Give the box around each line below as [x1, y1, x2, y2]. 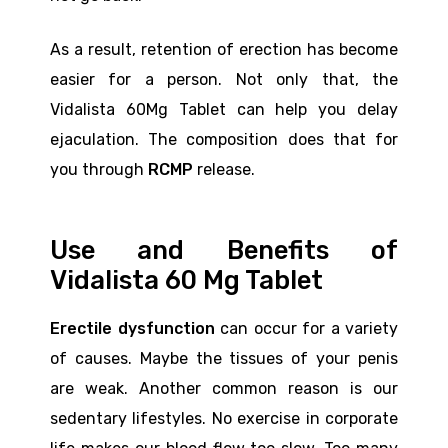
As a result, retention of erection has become [50, 40, 398, 60]
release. [197, 160, 255, 180]
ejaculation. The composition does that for [50, 130, 398, 150]
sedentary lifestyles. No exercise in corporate [50, 409, 398, 429]
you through [50, 160, 148, 180]
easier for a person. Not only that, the [50, 70, 398, 90]
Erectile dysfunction [50, 319, 215, 339]
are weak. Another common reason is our [50, 379, 398, 399]
